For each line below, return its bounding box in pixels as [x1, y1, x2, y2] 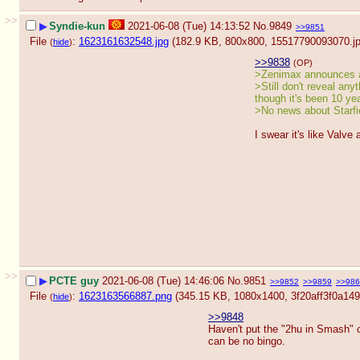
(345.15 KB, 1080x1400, [175, 289, 291, 302]
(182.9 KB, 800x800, [172, 35, 271, 47]
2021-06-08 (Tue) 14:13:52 [128, 20, 250, 33]
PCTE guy [49, 275, 99, 288]
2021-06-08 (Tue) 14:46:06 [102, 275, 224, 288]
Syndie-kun [49, 20, 105, 33]
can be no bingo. [208, 335, 285, 348]
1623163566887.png [79, 289, 172, 302]
